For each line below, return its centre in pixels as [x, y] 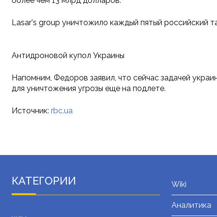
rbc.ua [62, 111]
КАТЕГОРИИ [44, 181]
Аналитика [191, 205]
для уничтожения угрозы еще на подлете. [89, 89]
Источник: [31, 111]
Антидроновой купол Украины [68, 56]
